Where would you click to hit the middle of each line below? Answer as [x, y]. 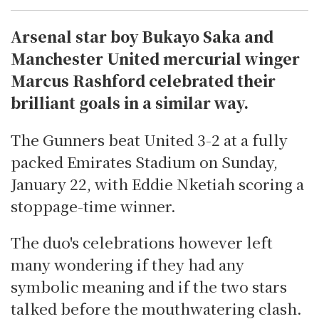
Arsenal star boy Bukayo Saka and [142, 36]
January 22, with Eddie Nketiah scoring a [157, 183]
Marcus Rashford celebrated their [143, 80]
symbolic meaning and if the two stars [149, 287]
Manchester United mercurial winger [155, 58]
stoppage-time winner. [93, 205]
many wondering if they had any [127, 265]
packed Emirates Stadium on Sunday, [144, 161]
